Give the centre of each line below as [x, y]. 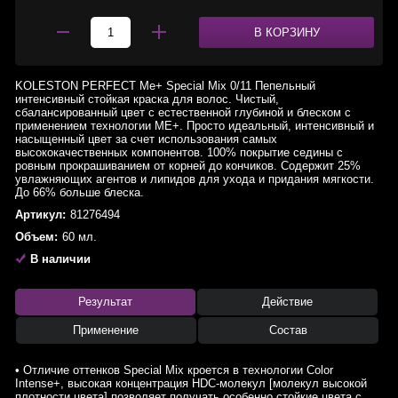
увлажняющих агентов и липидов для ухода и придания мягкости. [195, 179]
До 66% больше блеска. [80, 192]
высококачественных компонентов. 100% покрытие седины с [179, 152]
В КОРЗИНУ [287, 32]
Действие [287, 302]
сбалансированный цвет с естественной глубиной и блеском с [183, 112]
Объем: [36, 237]
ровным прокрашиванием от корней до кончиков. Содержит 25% [188, 166]
